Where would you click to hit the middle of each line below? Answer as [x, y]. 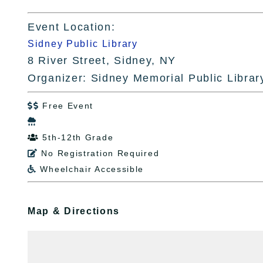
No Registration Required [100, 153]
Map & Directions [74, 211]
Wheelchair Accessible [92, 169]
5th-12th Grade [78, 137]
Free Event [68, 106]
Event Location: [72, 27]
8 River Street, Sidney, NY [102, 60]
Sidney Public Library [83, 44]
